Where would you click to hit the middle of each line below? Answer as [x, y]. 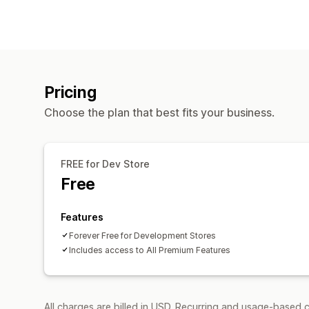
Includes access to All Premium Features [150, 250]
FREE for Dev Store [105, 163]
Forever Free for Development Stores [142, 235]
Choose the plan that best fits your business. [159, 112]
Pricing [70, 92]
